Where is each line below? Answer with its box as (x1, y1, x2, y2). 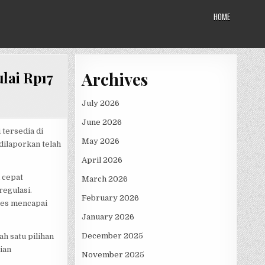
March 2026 (82, 174, 128, 183)
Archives (82, 67, 148, 90)
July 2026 (82, 98, 119, 108)
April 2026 (82, 155, 122, 164)
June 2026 (82, 117, 122, 127)
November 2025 (82, 250, 144, 259)
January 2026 (82, 212, 134, 221)
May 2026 (82, 136, 119, 146)
